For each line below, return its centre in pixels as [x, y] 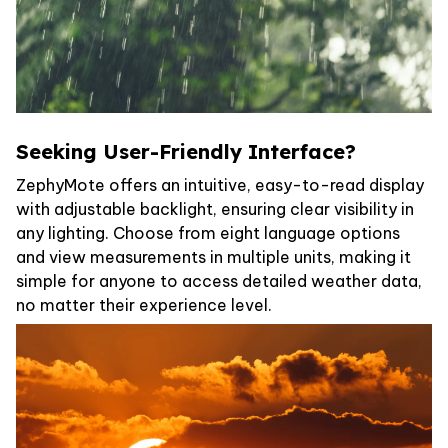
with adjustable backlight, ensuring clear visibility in [215, 209]
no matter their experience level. [144, 305]
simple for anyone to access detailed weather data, [219, 281]
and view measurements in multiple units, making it [213, 257]
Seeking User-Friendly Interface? [186, 151]
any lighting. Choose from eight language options [208, 233]
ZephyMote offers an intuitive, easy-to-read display [220, 185]
